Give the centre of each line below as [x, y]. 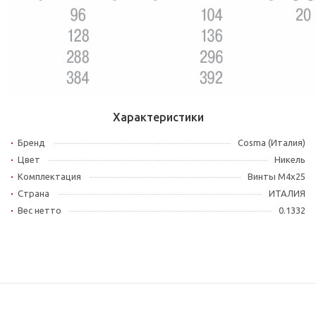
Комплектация [49, 176]
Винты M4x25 [276, 176]
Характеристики [158, 117]
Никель [290, 159]
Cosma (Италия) [272, 142]
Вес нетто [39, 210]
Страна [34, 193]
